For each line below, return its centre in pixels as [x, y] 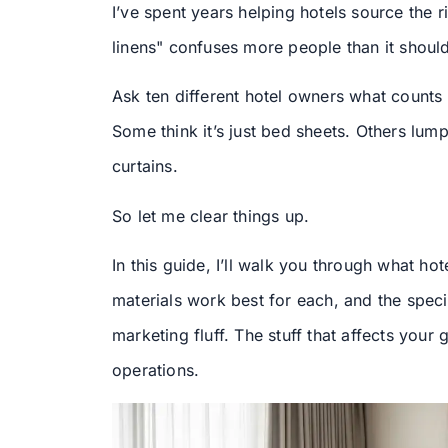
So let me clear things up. [211, 215]
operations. [156, 370]
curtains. [145, 166]
